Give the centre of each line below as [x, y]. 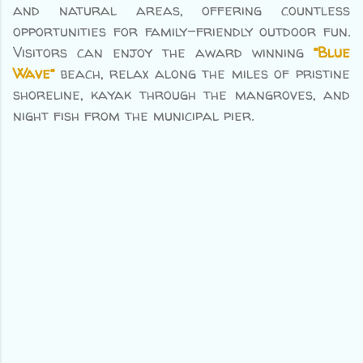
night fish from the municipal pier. [133, 115]
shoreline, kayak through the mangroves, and [181, 94]
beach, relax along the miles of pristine [202, 73]
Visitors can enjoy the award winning [163, 52]
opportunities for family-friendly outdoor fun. [181, 31]
